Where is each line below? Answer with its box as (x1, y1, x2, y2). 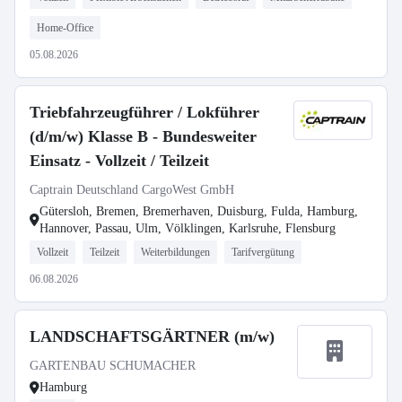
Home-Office (37, 22, 93, 34)
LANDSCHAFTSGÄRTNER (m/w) (30, 328, 275, 345)
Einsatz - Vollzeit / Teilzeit (30, 152, 209, 170)
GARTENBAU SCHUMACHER (30, 359, 196, 372)
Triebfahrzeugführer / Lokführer (30, 103, 259, 121)
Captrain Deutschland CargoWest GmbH (30, 183, 234, 197)
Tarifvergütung (232, 246, 294, 258)
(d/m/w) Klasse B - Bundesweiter (30, 127, 257, 145)
